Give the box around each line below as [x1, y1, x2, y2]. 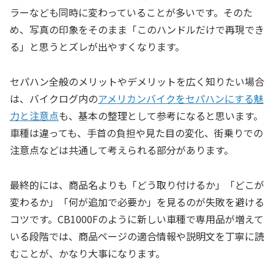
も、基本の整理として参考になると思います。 [59, 108, 263, 123]
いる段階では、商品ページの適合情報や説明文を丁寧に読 [10, 228, 264, 243]
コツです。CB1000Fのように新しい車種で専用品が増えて [10, 211, 264, 226]
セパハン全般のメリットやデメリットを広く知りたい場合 [10, 73, 264, 89]
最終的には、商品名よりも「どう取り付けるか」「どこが [10, 177, 264, 192]
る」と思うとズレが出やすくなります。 [10, 39, 185, 54]
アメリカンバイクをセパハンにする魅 [98, 91, 264, 106]
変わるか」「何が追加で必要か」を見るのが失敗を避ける [10, 194, 264, 209]
